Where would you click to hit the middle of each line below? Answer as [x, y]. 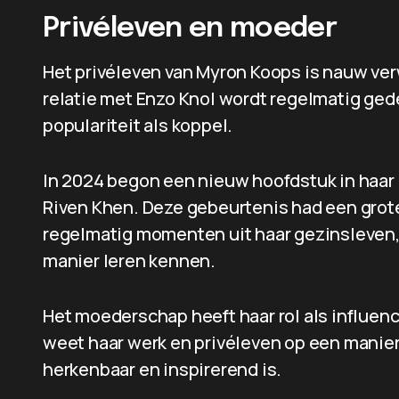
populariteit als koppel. [138, 125]
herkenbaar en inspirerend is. [163, 369]
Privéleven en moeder [190, 29]
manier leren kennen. [130, 261]
